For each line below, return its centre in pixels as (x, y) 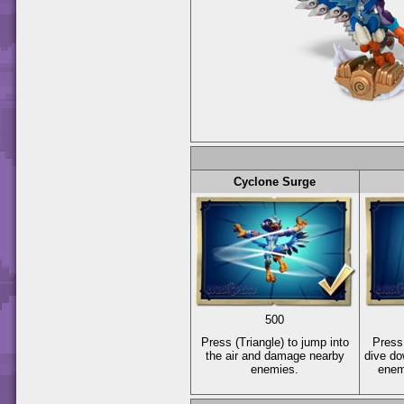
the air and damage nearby (275, 355)
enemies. (275, 369)
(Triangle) (260, 342)
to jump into (317, 342)
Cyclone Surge (275, 181)
